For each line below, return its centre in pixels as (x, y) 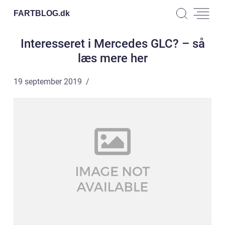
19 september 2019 (48, 82)
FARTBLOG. (37, 13)
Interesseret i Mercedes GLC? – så (113, 44)
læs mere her (113, 58)
